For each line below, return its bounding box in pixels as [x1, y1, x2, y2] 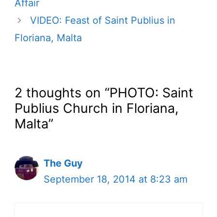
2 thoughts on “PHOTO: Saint [15, 85, 193, 101]
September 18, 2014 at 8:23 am [44, 173, 187, 186]
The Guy [44, 157, 83, 170]
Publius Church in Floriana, [15, 100, 179, 117]
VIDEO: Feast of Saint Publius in [30, 15, 175, 27]
